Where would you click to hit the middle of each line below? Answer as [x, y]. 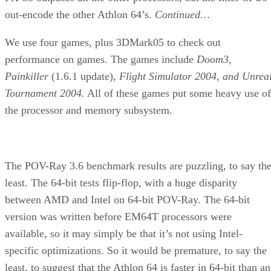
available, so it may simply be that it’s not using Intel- [124, 233]
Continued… [182, 14]
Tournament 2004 [43, 93]
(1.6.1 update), [84, 76]
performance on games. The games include [101, 59]
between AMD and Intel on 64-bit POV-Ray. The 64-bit [127, 199]
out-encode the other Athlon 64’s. [80, 14]
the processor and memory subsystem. [89, 110]
